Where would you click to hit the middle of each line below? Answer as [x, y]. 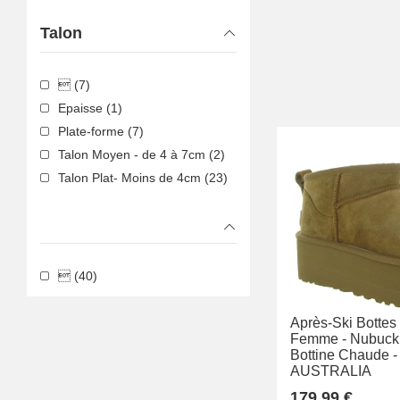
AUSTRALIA [331, 371]
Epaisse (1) [90, 108]
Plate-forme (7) [101, 132]
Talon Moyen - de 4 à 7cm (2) [142, 155]
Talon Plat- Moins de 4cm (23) [143, 178]
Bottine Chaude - [344, 354]
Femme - [318, 338]
